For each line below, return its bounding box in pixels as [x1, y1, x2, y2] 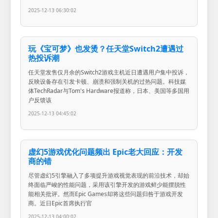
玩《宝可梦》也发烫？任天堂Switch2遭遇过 [28, 43, 184, 54]
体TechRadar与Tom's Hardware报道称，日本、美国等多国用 [28, 87, 190, 95]
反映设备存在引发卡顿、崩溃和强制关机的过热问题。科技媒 [28, 77, 186, 86]
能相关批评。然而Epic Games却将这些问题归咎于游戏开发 [28, 190, 183, 199]
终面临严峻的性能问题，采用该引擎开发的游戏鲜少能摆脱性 [28, 181, 186, 189]
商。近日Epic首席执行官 [28, 199, 92, 208]
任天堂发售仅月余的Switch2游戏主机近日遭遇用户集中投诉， [28, 68, 190, 77]
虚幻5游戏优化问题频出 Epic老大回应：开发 [28, 146, 183, 158]
